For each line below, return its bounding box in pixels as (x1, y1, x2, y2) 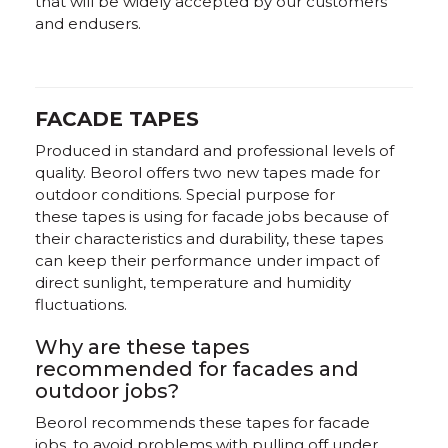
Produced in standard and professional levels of (35, 141, 394, 160)
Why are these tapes (35, 335, 250, 359)
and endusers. (35, 14, 141, 33)
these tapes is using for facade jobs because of (35, 207, 388, 226)
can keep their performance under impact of (35, 251, 379, 270)
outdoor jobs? (35, 379, 179, 403)
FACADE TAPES (35, 107, 199, 131)
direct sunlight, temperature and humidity (35, 273, 351, 292)
